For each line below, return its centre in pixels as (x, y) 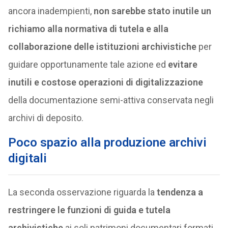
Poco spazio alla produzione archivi (107, 142)
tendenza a (180, 192)
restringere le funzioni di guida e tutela (89, 210)
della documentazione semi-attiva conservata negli (111, 100)
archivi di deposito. (46, 118)
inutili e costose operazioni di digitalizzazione (105, 82)
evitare (182, 64)
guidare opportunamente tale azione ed (88, 64)
